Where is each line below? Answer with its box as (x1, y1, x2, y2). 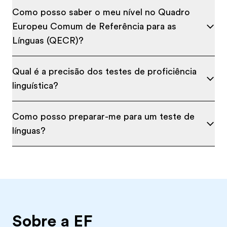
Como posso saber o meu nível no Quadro (12, 7, 190, 17)
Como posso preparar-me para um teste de (12, 111, 195, 122)
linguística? (12, 81, 58, 91)
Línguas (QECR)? (12, 35, 84, 46)
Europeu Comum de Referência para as (12, 21, 176, 31)
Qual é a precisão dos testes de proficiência (12, 66, 197, 77)
